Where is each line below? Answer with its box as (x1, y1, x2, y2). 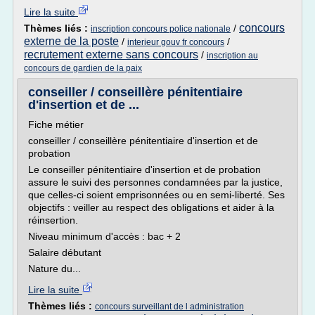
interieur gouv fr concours (127, 37, 224, 47)
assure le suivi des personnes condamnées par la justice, (28, 176, 283, 188)
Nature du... (28, 263, 81, 274)
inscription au (207, 51, 258, 60)
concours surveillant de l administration (95, 302, 244, 311)
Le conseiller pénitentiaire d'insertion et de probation (28, 164, 261, 175)
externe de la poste (24, 35, 119, 47)
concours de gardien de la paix (24, 63, 142, 73)
